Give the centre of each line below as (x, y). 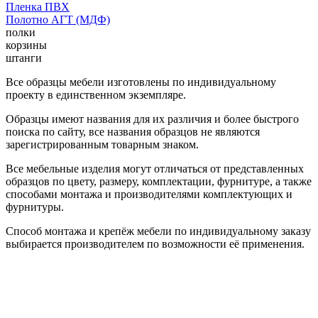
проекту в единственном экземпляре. (96, 94)
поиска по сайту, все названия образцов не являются (133, 131)
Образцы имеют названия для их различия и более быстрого (152, 119)
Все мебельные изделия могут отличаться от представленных (155, 168)
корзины (26, 45)
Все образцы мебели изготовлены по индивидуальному (141, 82)
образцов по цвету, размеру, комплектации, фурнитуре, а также (159, 181)
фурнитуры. (35, 207)
